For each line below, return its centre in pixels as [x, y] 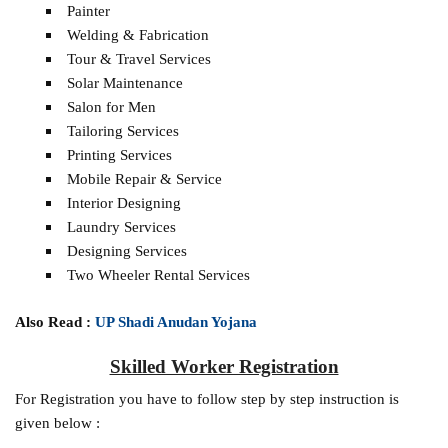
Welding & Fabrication [137, 34]
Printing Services [119, 154]
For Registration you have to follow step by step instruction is [207, 398]
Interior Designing [123, 202]
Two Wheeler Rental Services [158, 274]
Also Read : [55, 321]
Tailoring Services [122, 130]
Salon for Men [111, 106]
